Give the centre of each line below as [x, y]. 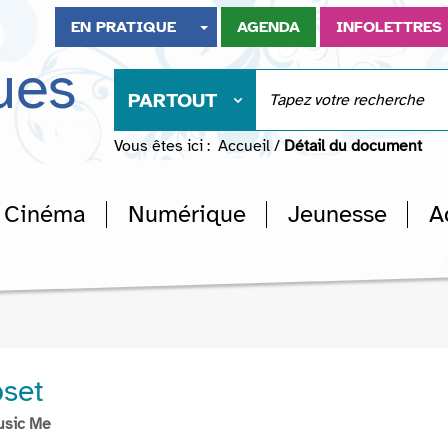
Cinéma [45, 214]
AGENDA [269, 27]
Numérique [187, 214]
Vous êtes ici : [162, 146]
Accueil [244, 146]
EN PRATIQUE [124, 27]
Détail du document [353, 146]
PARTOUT [172, 100]
